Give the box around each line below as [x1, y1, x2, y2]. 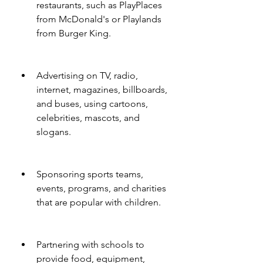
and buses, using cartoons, [36, 97, 148, 109]
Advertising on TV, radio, [36, 69, 138, 81]
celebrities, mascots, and [36, 112, 140, 123]
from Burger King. [36, 27, 111, 39]
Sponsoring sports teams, [36, 168, 143, 180]
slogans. [36, 126, 71, 137]
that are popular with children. [36, 196, 161, 208]
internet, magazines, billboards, [36, 83, 167, 95]
